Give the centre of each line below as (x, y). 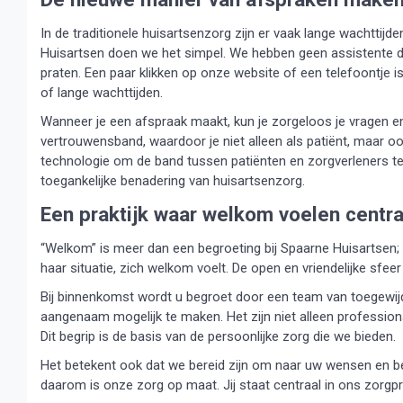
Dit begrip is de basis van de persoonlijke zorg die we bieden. (218, 336)
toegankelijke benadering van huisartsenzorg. (173, 181)
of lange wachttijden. (102, 93)
